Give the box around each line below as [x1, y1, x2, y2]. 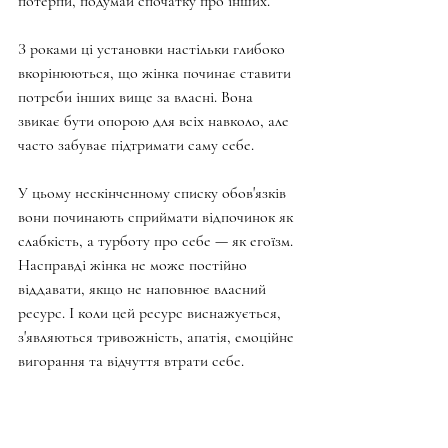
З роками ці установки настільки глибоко [18, 39, 289, 59]
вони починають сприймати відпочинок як [18, 207, 297, 227]
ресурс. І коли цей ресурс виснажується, [18, 303, 285, 323]
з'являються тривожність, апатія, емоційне [18, 327, 298, 347]
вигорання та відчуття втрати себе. [18, 351, 244, 371]
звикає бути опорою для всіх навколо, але [18, 111, 293, 131]
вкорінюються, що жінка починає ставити [18, 63, 295, 83]
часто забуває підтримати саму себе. [18, 135, 258, 155]
